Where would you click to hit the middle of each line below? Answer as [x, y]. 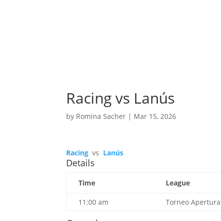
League [178, 183]
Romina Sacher [101, 116]
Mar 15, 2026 [155, 116]
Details [81, 163]
